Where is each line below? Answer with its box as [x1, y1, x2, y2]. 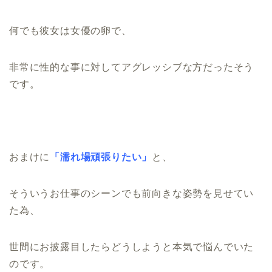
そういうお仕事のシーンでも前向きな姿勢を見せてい [9, 188, 254, 199]
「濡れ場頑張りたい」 [50, 151, 152, 162]
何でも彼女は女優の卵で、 [9, 25, 132, 36]
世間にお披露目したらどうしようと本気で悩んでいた [9, 241, 254, 252]
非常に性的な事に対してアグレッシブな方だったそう [9, 61, 254, 72]
